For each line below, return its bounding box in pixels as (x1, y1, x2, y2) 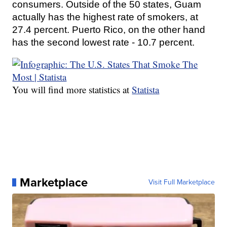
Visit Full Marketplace (148, 177, 215, 188)
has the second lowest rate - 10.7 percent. (12, 37, 195, 48)
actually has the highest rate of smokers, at (12, 12, 199, 23)
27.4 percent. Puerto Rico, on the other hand (12, 24, 206, 35)
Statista (132, 83, 160, 96)
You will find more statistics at (12, 83, 132, 96)
